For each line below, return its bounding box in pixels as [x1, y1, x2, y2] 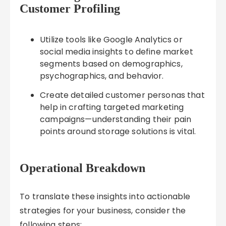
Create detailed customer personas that [40, 89, 205, 101]
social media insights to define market [40, 46, 193, 58]
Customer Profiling [20, 2, 121, 15]
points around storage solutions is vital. [40, 126, 196, 137]
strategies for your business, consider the [20, 205, 186, 216]
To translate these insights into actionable [20, 191, 191, 202]
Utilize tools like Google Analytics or [40, 34, 183, 45]
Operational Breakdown [20, 161, 146, 175]
